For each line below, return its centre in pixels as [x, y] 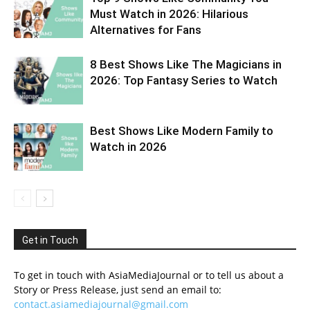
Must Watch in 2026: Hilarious [169, 14]
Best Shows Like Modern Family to [182, 131]
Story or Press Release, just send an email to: [118, 290]
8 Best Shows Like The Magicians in [186, 64]
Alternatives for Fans [146, 30]
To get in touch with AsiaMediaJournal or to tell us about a [149, 275]
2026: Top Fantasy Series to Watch [184, 80]
